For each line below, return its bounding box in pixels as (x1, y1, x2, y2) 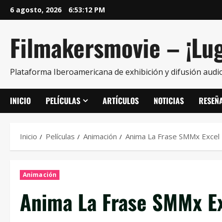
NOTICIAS (154, 95, 184, 107)
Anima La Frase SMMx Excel (125, 131, 220, 141)
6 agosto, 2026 (10, 5, 63, 14)
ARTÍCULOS (103, 95, 139, 107)
